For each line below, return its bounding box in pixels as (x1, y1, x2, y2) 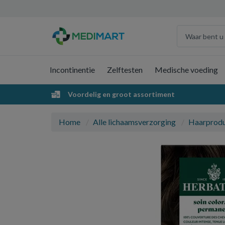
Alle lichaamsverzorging (93, 117, 176, 127)
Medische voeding (155, 65, 218, 74)
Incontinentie (50, 65, 95, 74)
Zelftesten (107, 65, 143, 74)
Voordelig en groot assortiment (66, 90, 175, 98)
